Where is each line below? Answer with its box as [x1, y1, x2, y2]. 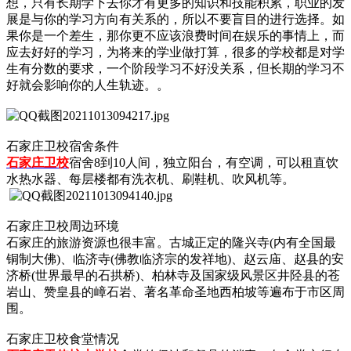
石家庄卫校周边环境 [6, 219, 119, 233]
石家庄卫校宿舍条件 [6, 139, 119, 153]
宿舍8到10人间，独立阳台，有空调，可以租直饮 [69, 155, 338, 169]
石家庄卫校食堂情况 [6, 331, 119, 346]
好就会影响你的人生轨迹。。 [6, 78, 169, 92]
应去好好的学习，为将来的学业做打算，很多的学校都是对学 [6, 45, 345, 59]
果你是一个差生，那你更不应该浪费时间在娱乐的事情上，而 [6, 28, 345, 42]
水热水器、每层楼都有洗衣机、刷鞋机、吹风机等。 [6, 172, 295, 186]
